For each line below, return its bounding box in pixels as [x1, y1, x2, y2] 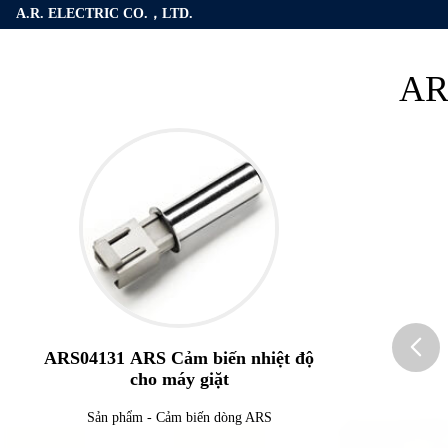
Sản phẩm [86, 410, 143, 425]
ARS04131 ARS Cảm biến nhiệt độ [44, 348, 314, 368]
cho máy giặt [129, 369, 229, 389]
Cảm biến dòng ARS [155, 410, 272, 425]
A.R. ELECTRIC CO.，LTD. [16, 6, 193, 21]
